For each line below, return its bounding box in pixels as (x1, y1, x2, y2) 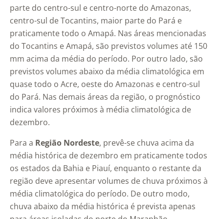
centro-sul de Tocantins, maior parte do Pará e (10, 15, 182, 26)
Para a (10, 137, 35, 149)
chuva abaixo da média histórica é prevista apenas (10, 201, 196, 212)
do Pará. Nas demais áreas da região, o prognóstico (10, 91, 200, 103)
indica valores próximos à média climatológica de (10, 104, 191, 115)
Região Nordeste (35, 137, 99, 149)
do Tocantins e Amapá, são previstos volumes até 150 (10, 41, 207, 52)
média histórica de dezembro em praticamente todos (10, 150, 207, 161)
